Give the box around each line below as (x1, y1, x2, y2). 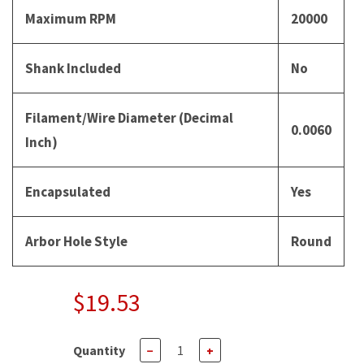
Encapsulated (25, 183, 110, 201)
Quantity (73, 342, 125, 359)
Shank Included (25, 59, 121, 78)
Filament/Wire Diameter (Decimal (25, 109, 233, 128)
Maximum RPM (25, 10, 116, 28)
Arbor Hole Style (25, 232, 128, 251)
